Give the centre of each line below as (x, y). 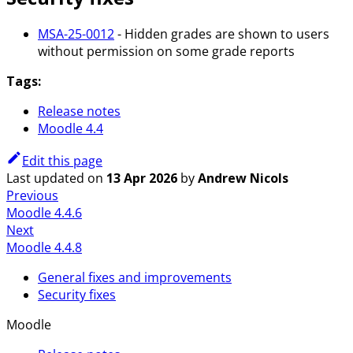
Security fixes (77, 295)
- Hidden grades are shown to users (222, 34)
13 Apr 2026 (142, 178)
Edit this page (62, 161)
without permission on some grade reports (166, 52)
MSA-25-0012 (76, 34)
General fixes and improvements (135, 278)
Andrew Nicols (243, 178)
